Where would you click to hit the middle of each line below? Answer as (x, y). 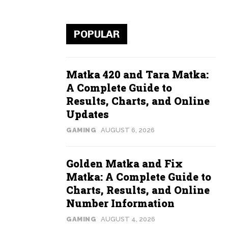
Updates (88, 114)
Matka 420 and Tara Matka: (137, 74)
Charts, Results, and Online (138, 190)
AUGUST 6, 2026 (128, 130)
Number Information (120, 203)
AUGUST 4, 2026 (128, 219)
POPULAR (97, 34)
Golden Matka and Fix (124, 163)
